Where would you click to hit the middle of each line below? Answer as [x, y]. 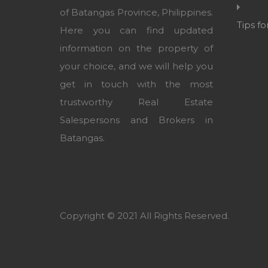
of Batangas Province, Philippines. [136, 13]
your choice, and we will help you [136, 66]
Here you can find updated [136, 31]
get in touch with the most [136, 84]
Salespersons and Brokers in [136, 120]
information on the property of [136, 48]
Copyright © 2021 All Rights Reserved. [144, 216]
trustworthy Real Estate [136, 102]
